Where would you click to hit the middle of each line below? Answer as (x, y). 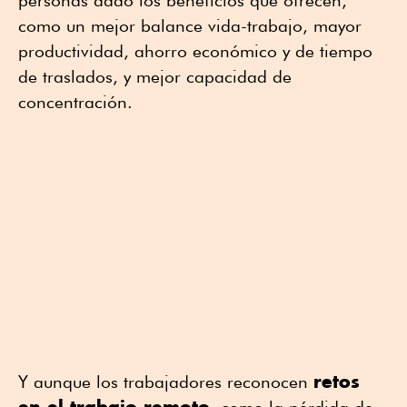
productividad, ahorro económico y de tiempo (195, 51)
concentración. (75, 102)
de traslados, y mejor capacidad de (155, 77)
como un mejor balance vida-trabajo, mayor (190, 26)
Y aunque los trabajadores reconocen (166, 382)
